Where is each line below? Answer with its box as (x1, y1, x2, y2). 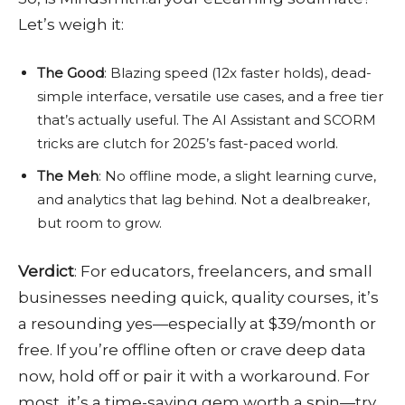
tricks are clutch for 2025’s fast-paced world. (37, 135, 338, 153)
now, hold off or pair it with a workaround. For (18, 367, 370, 386)
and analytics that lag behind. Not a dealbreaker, (37, 191, 370, 209)
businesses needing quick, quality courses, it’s (18, 288, 379, 307)
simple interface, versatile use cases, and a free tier (37, 88, 383, 106)
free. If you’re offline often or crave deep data (18, 341, 366, 360)
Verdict (18, 262, 74, 281)
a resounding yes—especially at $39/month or (18, 315, 376, 334)
